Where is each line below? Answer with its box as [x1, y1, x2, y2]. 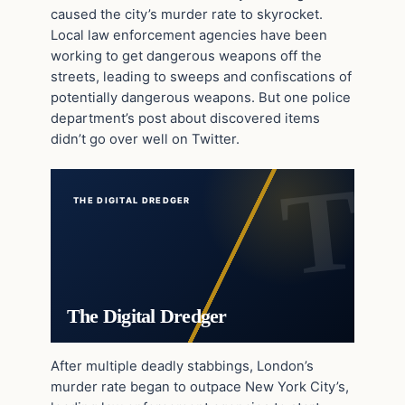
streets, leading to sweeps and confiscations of [51, 68, 352, 85]
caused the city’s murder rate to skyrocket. [51, 5, 323, 23]
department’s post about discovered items [51, 109, 320, 127]
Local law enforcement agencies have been [51, 26, 327, 43]
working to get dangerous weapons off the [51, 47, 322, 64]
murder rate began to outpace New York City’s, [51, 378, 349, 395]
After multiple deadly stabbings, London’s [51, 357, 314, 374]
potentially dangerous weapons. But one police [51, 89, 351, 106]
